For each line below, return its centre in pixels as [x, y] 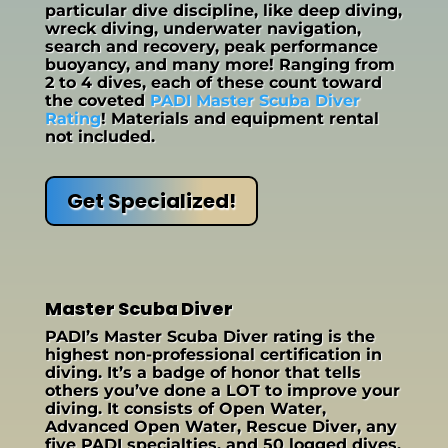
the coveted [97, 101]
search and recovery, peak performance [211, 47]
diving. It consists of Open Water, [185, 409]
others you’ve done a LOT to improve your [222, 391]
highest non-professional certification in [213, 355]
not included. [99, 137]
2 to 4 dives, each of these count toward [213, 83]
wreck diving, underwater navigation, [202, 29]
